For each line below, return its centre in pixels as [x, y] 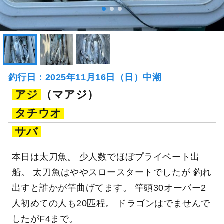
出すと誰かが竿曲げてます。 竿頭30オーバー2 [109, 188]
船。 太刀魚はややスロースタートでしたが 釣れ [112, 173]
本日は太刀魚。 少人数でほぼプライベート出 [106, 157]
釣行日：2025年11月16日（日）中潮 [85, 77]
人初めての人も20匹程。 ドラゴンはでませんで [111, 204]
